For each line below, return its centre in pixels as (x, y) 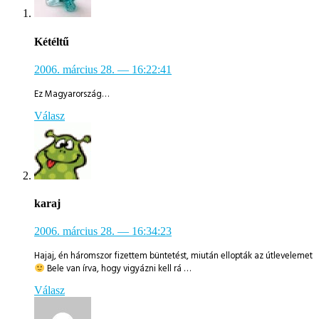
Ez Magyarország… (72, 94)
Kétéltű (52, 41)
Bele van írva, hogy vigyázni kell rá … (117, 269)
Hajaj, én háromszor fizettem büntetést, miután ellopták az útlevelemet (173, 256)
